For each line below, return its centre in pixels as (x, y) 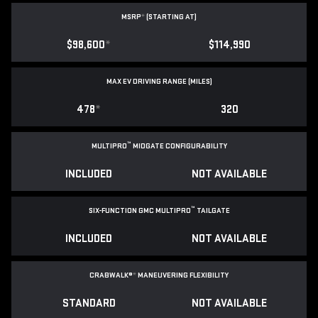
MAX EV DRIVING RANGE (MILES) (159, 81)
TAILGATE (212, 210)
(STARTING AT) (171, 16)
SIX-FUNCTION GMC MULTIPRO (139, 210)
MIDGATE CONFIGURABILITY (179, 146)
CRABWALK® (111, 275)
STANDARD (89, 303)
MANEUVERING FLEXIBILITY (182, 275)
